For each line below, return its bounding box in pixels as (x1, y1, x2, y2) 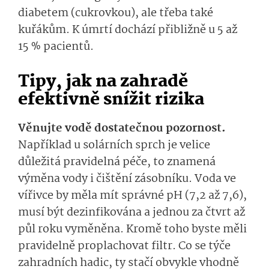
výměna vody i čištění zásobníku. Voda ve (18, 170, 236, 189)
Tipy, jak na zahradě (18, 68, 188, 96)
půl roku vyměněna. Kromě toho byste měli (18, 220, 247, 239)
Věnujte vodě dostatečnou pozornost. (18, 119, 226, 138)
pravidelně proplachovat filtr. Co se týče (18, 237, 231, 256)
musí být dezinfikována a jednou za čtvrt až (18, 204, 245, 222)
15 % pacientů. (18, 38, 94, 56)
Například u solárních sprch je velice (18, 136, 210, 155)
